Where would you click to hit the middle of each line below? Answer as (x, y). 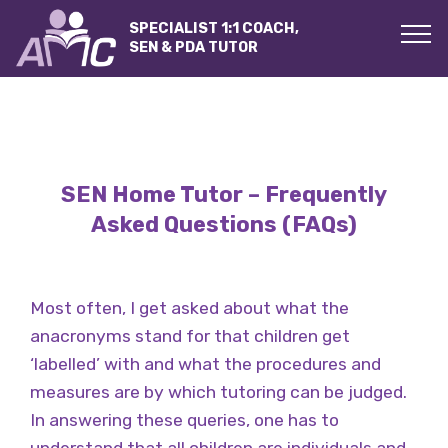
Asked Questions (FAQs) (224, 224)
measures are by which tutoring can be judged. (218, 392)
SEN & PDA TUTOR (194, 48)
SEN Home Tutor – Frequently (224, 194)
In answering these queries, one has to (184, 420)
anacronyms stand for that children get (190, 336)
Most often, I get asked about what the (189, 308)
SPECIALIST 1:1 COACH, (214, 29)
